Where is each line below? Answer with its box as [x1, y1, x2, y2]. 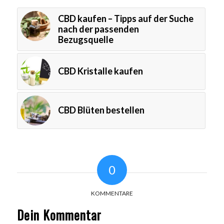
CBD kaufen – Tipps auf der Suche [57, 12, 193, 24]
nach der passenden [57, 23, 139, 34]
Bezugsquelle [57, 33, 113, 45]
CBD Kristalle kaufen [57, 65, 143, 76]
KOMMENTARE [90, 189, 133, 197]
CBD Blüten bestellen [57, 104, 144, 115]
